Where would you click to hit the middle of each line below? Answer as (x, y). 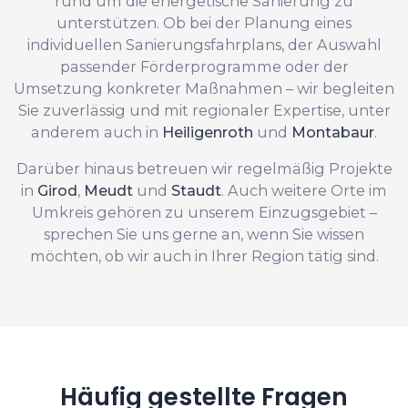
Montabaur (333, 132)
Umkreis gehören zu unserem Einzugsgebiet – (204, 212)
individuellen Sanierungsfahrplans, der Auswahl (204, 44)
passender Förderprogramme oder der (204, 66)
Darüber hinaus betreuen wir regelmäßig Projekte (204, 168)
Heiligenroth (208, 132)
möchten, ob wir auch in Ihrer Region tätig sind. (204, 255)
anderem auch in (97, 132)
